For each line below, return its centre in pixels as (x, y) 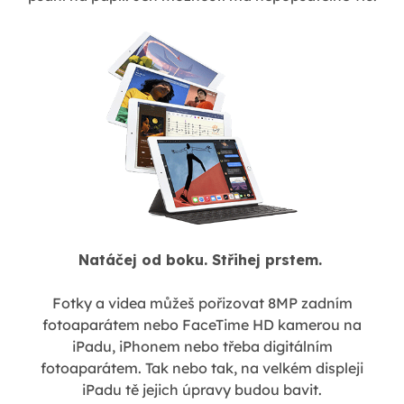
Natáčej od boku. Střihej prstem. (202, 259)
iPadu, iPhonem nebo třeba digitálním (202, 346)
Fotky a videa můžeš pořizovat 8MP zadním (202, 303)
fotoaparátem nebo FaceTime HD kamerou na (202, 324)
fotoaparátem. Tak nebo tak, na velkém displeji (202, 367)
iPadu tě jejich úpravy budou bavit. (202, 389)
